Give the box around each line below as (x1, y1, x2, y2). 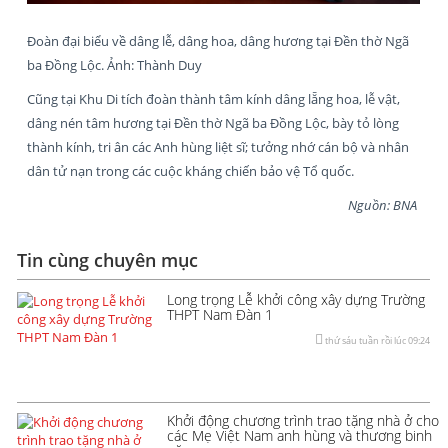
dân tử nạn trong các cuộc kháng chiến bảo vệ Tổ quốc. (27, 162, 354, 181)
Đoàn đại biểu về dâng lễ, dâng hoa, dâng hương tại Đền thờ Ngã (27, 32, 409, 51)
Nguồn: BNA (348, 196, 420, 215)
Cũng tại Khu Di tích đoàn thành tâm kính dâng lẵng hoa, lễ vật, (27, 90, 400, 109)
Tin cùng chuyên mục (17, 248, 198, 273)
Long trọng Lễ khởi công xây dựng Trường (167, 290, 425, 310)
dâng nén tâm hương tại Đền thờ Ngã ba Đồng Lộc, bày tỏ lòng (27, 114, 399, 133)
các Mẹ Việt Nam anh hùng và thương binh (167, 426, 432, 446)
